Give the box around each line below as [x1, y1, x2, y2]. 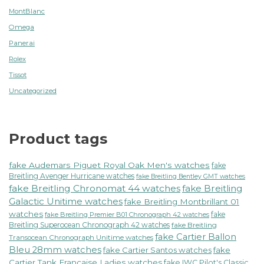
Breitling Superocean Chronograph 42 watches [9, 220, 170, 229]
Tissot [9, 70, 27, 79]
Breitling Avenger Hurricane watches [9, 171, 134, 180]
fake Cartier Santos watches [103, 245, 212, 255]
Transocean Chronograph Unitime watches [9, 233, 153, 242]
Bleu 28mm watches [9, 244, 101, 255]
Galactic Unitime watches [9, 195, 123, 207]
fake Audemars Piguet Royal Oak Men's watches [9, 160, 210, 170]
